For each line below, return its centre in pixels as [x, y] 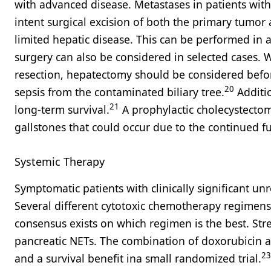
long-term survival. [62, 109]
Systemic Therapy [60, 162]
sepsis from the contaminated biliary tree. [119, 92]
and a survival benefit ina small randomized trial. [138, 258]
